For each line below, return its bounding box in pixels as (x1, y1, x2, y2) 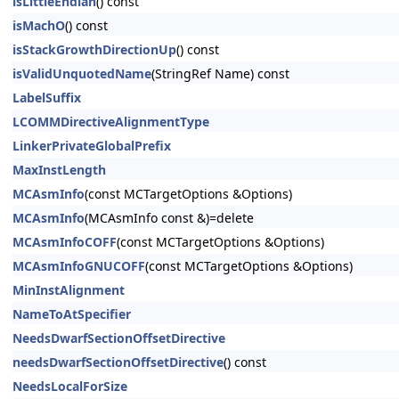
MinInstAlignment (12, 281, 125, 298)
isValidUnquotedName (12, 65, 151, 82)
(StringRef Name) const (151, 65, 289, 82)
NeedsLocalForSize (12, 378, 127, 395)
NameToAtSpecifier (12, 305, 131, 322)
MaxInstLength (12, 161, 106, 178)
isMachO (12, 17, 65, 34)
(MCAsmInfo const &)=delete (85, 209, 254, 226)
